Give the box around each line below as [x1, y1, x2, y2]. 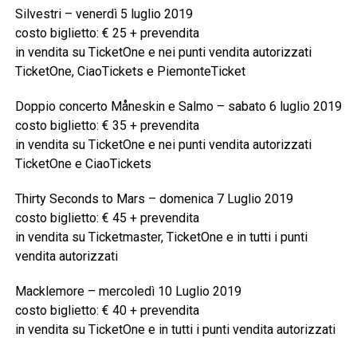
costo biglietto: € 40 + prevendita [14, 302, 199, 318]
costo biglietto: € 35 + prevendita [14, 117, 199, 133]
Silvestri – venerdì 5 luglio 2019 [14, 6, 193, 22]
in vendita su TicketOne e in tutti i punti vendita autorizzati [14, 321, 335, 337]
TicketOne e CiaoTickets [14, 155, 151, 171]
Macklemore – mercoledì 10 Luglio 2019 [14, 283, 241, 299]
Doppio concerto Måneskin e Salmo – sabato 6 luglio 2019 [14, 98, 342, 114]
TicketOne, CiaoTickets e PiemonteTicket [14, 63, 245, 79]
